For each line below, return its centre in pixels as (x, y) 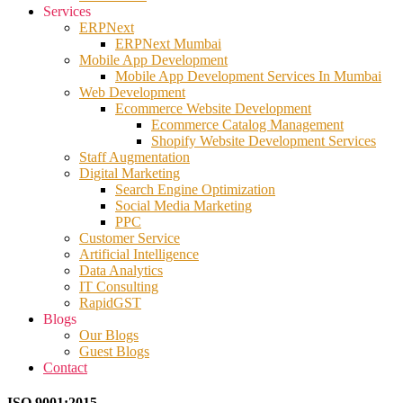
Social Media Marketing (184, 205)
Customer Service (130, 237)
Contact (65, 367)
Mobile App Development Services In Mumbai (248, 76)
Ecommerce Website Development (213, 108)
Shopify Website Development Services (264, 140)
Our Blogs (109, 335)
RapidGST (110, 302)
